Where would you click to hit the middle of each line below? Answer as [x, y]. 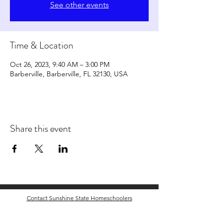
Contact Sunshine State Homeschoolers [79, 198]
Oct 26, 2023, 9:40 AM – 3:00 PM [60, 64]
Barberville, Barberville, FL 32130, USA [69, 74]
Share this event [41, 129]
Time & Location [42, 45]
